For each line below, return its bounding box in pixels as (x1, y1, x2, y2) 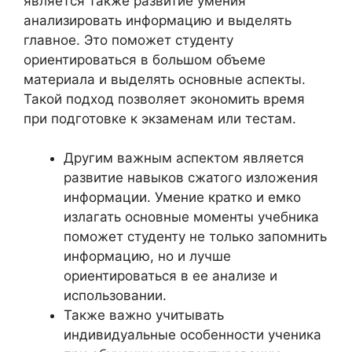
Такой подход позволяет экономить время (24, 90, 305, 107)
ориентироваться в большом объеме (24, 51, 266, 68)
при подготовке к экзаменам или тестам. (24, 110, 296, 126)
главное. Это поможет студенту (24, 31, 233, 48)
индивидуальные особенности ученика (64, 327, 321, 343)
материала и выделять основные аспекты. (24, 71, 306, 87)
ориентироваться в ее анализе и (64, 268, 277, 284)
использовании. (64, 288, 167, 303)
